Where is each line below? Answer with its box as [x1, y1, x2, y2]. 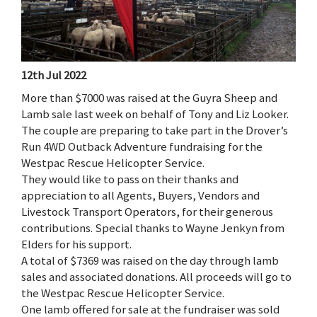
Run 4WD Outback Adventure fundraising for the [21, 138, 263, 154]
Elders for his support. [21, 236, 132, 252]
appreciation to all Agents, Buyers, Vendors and [21, 187, 260, 203]
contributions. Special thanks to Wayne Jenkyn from [21, 219, 284, 236]
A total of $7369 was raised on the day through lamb [21, 252, 279, 268]
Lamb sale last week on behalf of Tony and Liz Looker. [21, 105, 289, 122]
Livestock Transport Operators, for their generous [21, 203, 273, 219]
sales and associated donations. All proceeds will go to [21, 268, 292, 284]
